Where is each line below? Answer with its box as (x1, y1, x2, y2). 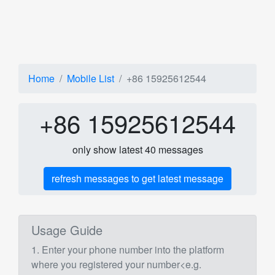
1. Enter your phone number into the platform (31, 242, 224, 257)
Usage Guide (31, 221, 103, 239)
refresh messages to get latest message (52, 171, 223, 185)
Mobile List (67, 71, 114, 85)
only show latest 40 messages (72, 142, 203, 157)
